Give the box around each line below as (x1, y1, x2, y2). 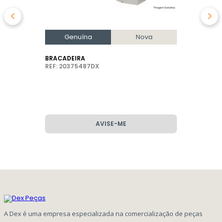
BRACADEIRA (45, 54, 85, 63)
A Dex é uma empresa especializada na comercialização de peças (4, 209, 203, 219)
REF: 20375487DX (45, 62, 99, 71)
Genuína (64, 32, 92, 42)
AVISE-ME (96, 119, 126, 128)
